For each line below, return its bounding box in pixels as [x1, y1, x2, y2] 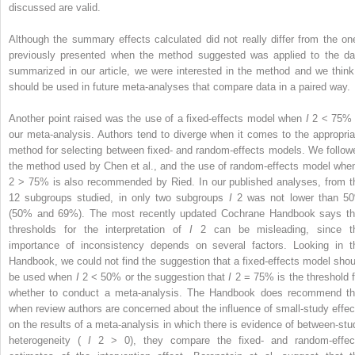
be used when [9, 270, 76, 283]
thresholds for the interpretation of [9, 223, 190, 235]
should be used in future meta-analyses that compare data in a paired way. [9, 80, 350, 93]
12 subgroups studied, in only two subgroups [9, 191, 229, 204]
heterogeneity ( [9, 334, 88, 346]
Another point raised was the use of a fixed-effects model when [9, 112, 306, 124]
